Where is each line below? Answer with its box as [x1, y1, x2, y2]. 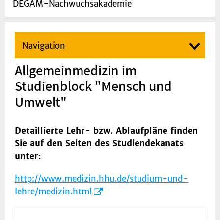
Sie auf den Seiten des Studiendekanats [15, 138, 184, 149]
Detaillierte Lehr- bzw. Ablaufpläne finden [15, 125, 198, 137]
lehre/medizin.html [15, 186, 92, 197]
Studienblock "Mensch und [15, 77, 172, 95]
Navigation [22, 40, 65, 52]
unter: [15, 151, 41, 162]
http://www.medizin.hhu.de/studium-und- [15, 173, 188, 185]
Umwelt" [15, 92, 67, 111]
